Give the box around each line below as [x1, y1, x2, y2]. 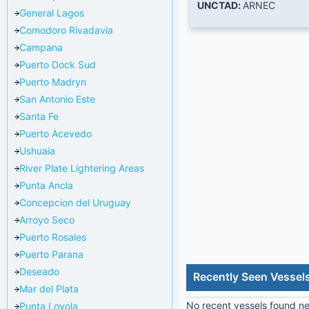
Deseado [19, 266, 59, 278]
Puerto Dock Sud [19, 59, 96, 71]
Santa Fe [19, 110, 59, 123]
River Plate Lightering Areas [19, 162, 144, 175]
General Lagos [19, 7, 84, 19]
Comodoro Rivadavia [19, 24, 113, 37]
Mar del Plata [19, 283, 79, 295]
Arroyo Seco [19, 214, 74, 226]
